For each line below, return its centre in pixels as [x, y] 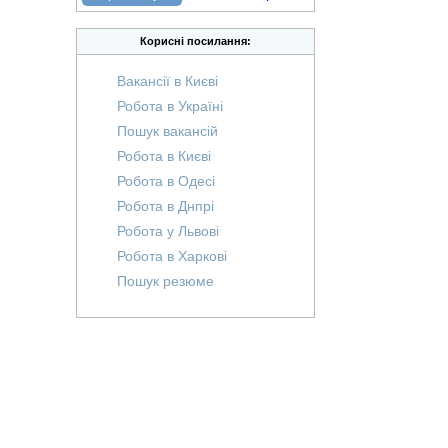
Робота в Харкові [172, 256]
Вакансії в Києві [167, 81]
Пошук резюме [165, 281]
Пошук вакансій [167, 131]
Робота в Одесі [166, 181]
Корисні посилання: [195, 41]
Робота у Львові [168, 231]
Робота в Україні [170, 106]
